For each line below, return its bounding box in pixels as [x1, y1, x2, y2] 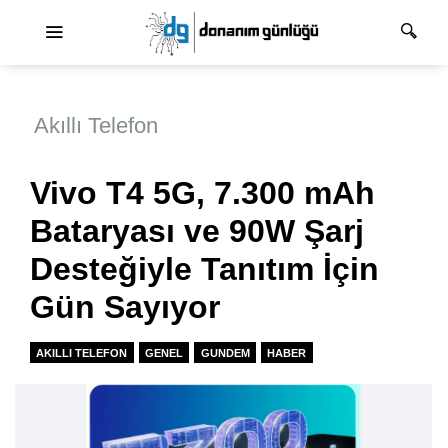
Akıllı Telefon [34, 113, 158, 139]
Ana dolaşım [222, 10, 312, 27]
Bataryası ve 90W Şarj [30, 213, 364, 250]
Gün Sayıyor [30, 289, 220, 326]
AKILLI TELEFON [36, 346, 128, 359]
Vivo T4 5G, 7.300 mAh [30, 175, 375, 212]
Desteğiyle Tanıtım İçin [30, 251, 379, 288]
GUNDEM [200, 346, 250, 359]
